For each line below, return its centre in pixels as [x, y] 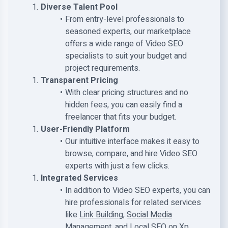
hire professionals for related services [133, 203]
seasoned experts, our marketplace [128, 32]
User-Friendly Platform [85, 129]
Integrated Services [79, 178]
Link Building [101, 215]
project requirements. [103, 68]
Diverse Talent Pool [79, 7]
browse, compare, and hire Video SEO [131, 154]
